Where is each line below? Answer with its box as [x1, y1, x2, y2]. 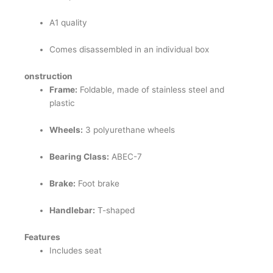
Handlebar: [49, 205, 96, 215]
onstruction [24, 71, 73, 82]
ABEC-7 [109, 151, 143, 161]
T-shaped [95, 205, 135, 215]
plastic [49, 98, 76, 108]
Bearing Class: [49, 151, 110, 161]
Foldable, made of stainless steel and [77, 85, 225, 95]
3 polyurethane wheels [83, 124, 175, 135]
